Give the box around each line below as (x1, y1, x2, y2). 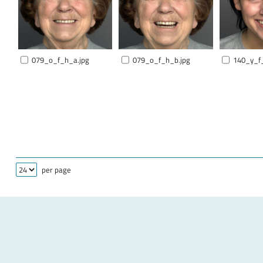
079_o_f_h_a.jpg (32, 53, 90, 66)
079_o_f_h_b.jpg (132, 53, 190, 66)
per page (41, 163, 71, 176)
